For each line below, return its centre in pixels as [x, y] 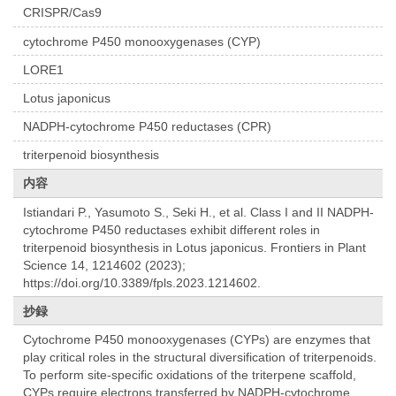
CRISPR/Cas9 [63, 13]
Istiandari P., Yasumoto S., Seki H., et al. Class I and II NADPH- [199, 212]
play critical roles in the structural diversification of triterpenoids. [200, 358]
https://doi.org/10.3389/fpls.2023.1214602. [142, 282]
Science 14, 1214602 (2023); [105, 265]
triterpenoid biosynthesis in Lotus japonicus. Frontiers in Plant [195, 247]
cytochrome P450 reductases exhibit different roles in [172, 229]
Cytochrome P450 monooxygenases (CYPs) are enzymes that [197, 340]
